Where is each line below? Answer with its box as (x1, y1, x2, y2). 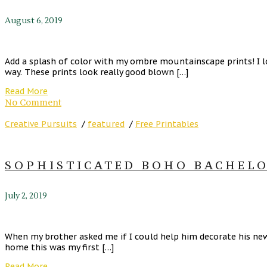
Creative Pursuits (5, 118, 77, 129)
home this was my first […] (5, 241, 114, 253)
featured (88, 118, 125, 129)
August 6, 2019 (5, 15, 63, 26)
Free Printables (135, 118, 198, 129)
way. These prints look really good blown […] (5, 66, 188, 77)
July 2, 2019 (5, 190, 47, 201)
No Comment (5, 96, 61, 108)
